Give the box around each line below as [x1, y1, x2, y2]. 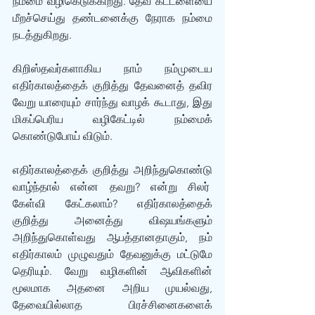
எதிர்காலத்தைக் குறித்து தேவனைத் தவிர [13, 79, 212, 92]
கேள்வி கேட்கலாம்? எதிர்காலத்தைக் [13, 197, 212, 210]
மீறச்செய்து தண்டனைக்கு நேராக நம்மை [13, 11, 212, 25]
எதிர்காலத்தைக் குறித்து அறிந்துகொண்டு [13, 163, 212, 176]
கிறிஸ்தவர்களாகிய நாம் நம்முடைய [13, 62, 212, 75]
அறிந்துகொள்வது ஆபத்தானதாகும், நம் [13, 231, 212, 244]
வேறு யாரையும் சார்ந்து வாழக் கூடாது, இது [13, 96, 212, 109]
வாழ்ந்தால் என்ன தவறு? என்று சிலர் [13, 180, 212, 193]
